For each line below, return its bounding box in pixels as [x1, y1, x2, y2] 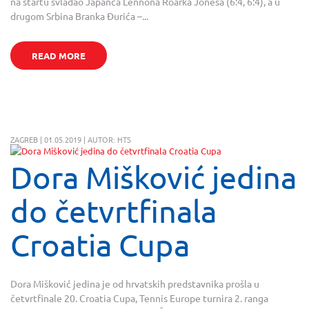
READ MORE [31, 50, 86, 62]
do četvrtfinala [10, 192, 217, 230]
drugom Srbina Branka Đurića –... [10, 10, 148, 23]
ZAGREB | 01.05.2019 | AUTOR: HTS [10, 134, 131, 146]
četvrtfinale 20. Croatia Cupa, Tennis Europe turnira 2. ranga [10, 291, 268, 304]
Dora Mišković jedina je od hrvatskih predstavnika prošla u [10, 277, 259, 290]
